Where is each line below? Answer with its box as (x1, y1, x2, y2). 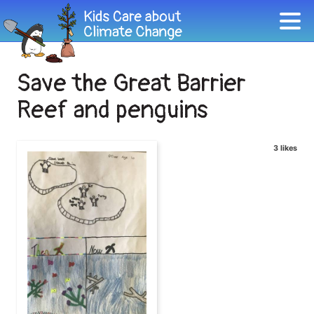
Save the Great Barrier (17, 68, 246, 99)
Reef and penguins (17, 95, 208, 125)
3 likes (273, 144, 297, 153)
